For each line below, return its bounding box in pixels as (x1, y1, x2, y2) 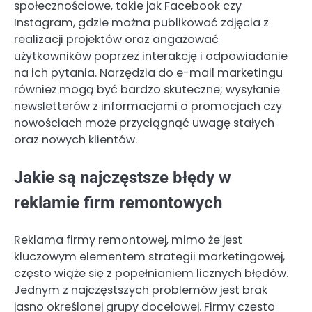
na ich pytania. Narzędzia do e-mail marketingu (14, 64, 283, 81)
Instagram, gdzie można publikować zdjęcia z (14, 14, 269, 31)
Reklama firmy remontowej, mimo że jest (14, 232, 242, 249)
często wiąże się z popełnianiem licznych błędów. (14, 265, 288, 282)
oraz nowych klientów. (14, 131, 137, 148)
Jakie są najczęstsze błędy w (14, 168, 231, 187)
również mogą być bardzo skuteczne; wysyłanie (14, 81, 280, 97)
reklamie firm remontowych (14, 193, 222, 212)
